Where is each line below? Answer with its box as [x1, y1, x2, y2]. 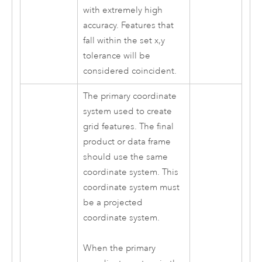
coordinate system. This [82, 166, 178, 178]
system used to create [82, 105, 172, 117]
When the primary [82, 243, 156, 254]
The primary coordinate [82, 90, 177, 102]
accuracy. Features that [82, 19, 174, 31]
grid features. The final [82, 120, 174, 132]
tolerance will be [82, 50, 150, 61]
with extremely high [82, 4, 163, 16]
